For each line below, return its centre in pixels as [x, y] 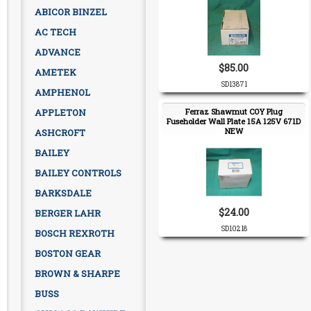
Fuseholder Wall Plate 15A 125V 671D [234, 121]
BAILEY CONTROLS [78, 173]
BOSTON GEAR [68, 253]
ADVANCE [58, 52]
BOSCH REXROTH [75, 233]
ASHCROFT [60, 133]
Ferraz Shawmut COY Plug [234, 111]
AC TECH [56, 32]
